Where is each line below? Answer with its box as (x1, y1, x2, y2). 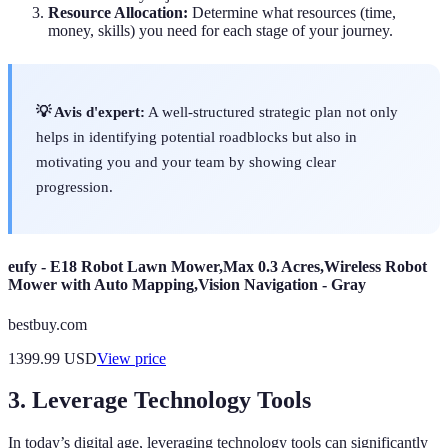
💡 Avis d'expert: (36, 103, 145, 121)
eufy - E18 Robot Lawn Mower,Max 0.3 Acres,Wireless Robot (8, 258, 427, 276)
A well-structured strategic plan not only (145, 103, 398, 121)
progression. (36, 178, 113, 196)
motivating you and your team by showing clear (36, 153, 336, 171)
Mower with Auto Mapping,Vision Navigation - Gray (8, 276, 366, 294)
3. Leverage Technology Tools (8, 387, 311, 414)
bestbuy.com (8, 315, 87, 333)
